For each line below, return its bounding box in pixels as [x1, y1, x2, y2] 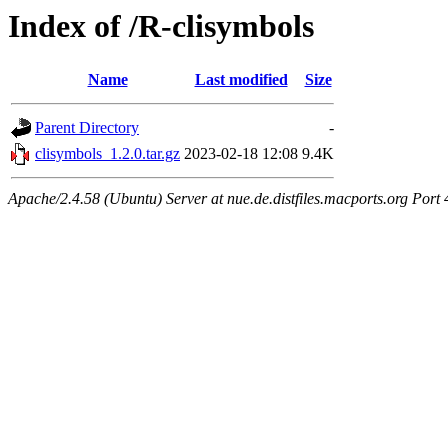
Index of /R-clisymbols [8, 8, 314, 44]
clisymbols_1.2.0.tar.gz [35, 145, 180, 163]
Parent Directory [35, 119, 139, 137]
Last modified [194, 71, 288, 89]
